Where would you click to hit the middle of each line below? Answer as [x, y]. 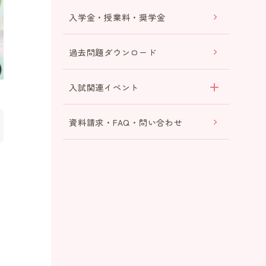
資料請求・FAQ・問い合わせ [126, 122]
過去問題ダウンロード [113, 52]
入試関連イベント [104, 87]
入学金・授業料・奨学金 [117, 17]
